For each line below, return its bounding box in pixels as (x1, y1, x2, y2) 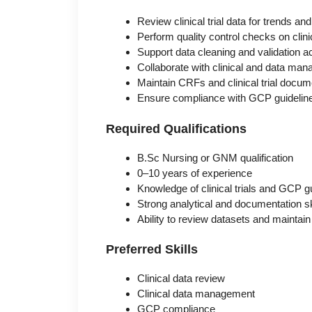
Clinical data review (137, 272, 225, 285)
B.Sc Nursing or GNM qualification (137, 151, 293, 164)
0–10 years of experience (137, 166, 252, 179)
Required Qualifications (106, 121, 247, 136)
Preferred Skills (106, 242, 198, 257)
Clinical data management (137, 288, 255, 300)
